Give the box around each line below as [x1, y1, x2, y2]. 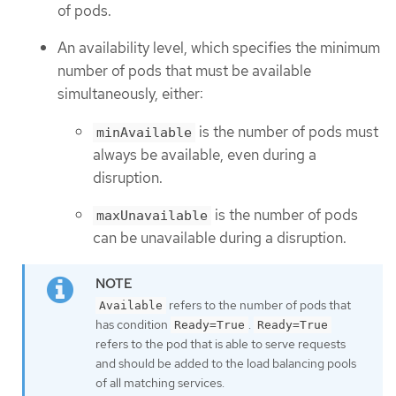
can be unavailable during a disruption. [93, 228, 346, 248]
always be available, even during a [93, 144, 316, 164]
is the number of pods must [195, 121, 378, 141]
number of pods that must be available [57, 61, 311, 81]
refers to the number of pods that [166, 297, 351, 314]
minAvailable [96, 124, 192, 141]
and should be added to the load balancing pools [95, 355, 356, 372]
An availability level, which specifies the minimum [57, 38, 380, 58]
